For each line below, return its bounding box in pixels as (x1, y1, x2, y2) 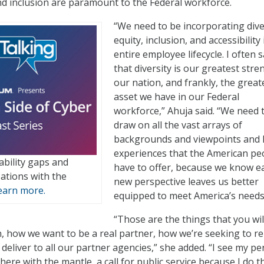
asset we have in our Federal (114, 90, 239, 104)
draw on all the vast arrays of (114, 118, 242, 132)
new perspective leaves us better (114, 175, 259, 189)
